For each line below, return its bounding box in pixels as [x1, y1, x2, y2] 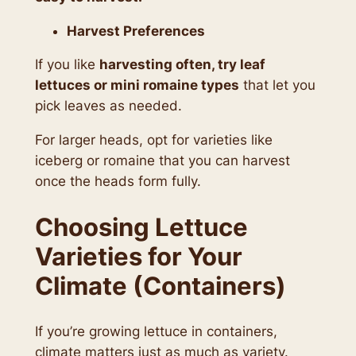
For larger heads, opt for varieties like [34, 132, 273, 149]
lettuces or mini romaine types [34, 77, 239, 94]
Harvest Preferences [66, 22, 205, 39]
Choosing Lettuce [34, 211, 248, 242]
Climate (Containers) [34, 270, 286, 300]
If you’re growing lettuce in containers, [34, 323, 277, 339]
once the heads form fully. [34, 173, 201, 190]
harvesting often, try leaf [99, 56, 265, 73]
